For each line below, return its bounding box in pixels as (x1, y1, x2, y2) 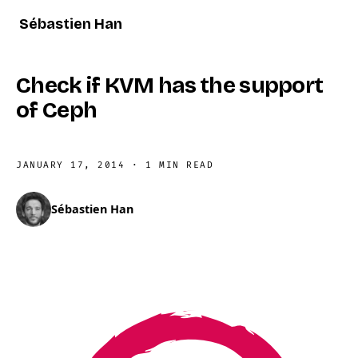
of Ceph (16, 97, 97, 124)
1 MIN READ (145, 160, 214, 170)
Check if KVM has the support (16, 72, 324, 99)
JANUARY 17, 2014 (16, 160, 125, 170)
